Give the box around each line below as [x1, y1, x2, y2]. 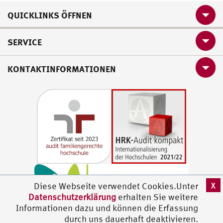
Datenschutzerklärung [28, 192, 116, 202]
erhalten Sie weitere [116, 192, 198, 202]
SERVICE [7, 36, 42, 48]
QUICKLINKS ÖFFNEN [7, 9, 92, 21]
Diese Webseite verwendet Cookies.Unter [34, 181, 198, 191]
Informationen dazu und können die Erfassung [16, 203, 198, 213]
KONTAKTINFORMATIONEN [7, 63, 116, 75]
